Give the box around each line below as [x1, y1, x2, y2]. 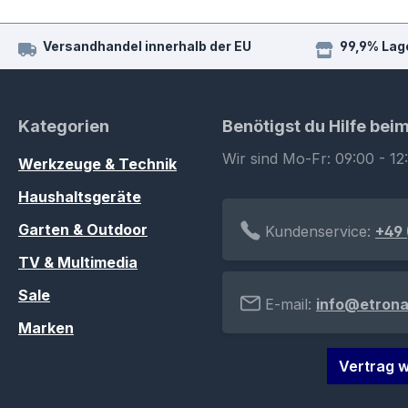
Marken [18, 319, 74, 338]
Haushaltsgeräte [18, 188, 141, 207]
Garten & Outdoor [18, 220, 148, 240]
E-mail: [260, 295, 316, 314]
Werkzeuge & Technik [18, 155, 177, 174]
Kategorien [18, 117, 109, 137]
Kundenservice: [260, 222, 375, 241]
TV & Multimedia [18, 253, 138, 272]
